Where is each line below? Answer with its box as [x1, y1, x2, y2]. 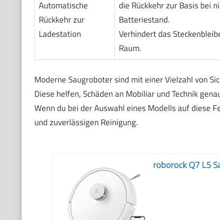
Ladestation [38, 27, 81, 41]
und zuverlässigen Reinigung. [34, 115, 138, 129]
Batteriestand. [118, 13, 170, 27]
